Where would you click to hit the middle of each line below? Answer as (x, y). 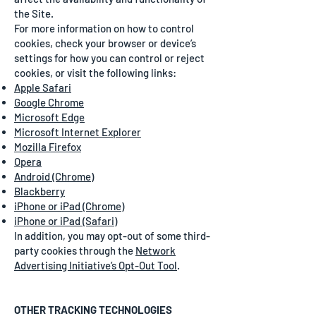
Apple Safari (43, 87)
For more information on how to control (104, 28)
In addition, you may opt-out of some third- (112, 236)
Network (156, 250)
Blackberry (39, 191)
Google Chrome (49, 102)
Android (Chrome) (54, 176)
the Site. (34, 13)
